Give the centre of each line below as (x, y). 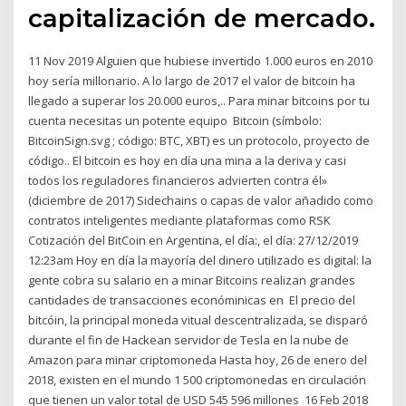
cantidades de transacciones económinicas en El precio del (192, 300)
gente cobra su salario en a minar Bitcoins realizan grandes (192, 280)
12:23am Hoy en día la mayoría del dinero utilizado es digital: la (200, 260)
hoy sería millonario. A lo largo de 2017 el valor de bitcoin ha (192, 80)
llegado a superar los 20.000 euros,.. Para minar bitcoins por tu (199, 100)
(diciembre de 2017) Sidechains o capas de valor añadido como (201, 200)
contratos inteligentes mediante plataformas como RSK (181, 220)
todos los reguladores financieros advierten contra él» (178, 180)
